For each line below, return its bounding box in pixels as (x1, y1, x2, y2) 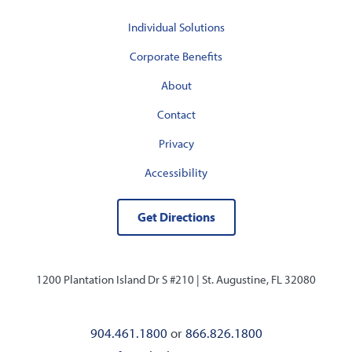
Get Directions (137, 208, 215, 225)
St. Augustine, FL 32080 (202, 271, 316, 287)
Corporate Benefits (130, 48, 222, 64)
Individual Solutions (127, 19, 225, 35)
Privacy (158, 135, 194, 151)
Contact (156, 106, 196, 122)
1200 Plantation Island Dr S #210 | (36, 271, 202, 287)
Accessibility (145, 164, 207, 180)
